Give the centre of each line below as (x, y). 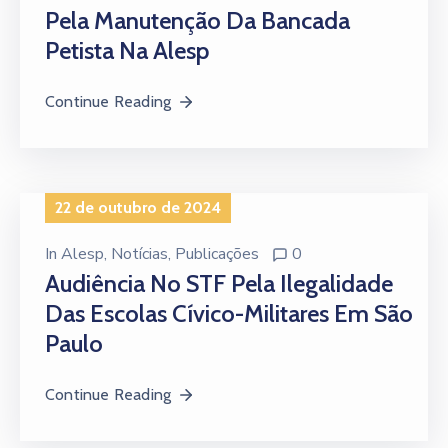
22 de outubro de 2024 (138, 207)
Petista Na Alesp (127, 50)
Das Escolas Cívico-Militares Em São (229, 313)
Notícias (139, 253)
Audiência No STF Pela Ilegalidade (219, 283)
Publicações (217, 253)
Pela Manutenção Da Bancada (197, 20)
